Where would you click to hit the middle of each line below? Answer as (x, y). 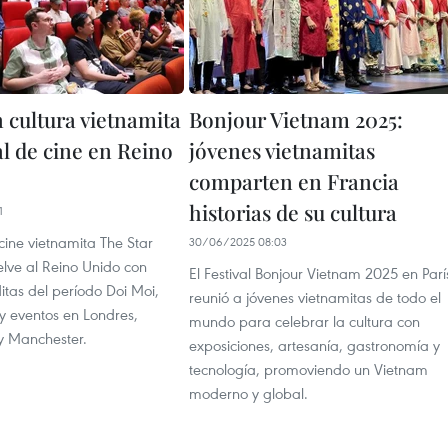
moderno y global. (248, 393)
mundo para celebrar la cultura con (304, 321)
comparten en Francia (294, 181)
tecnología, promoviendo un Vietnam (308, 369)
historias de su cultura (293, 212)
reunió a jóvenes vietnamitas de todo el (315, 297)
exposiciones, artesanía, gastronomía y (314, 345)
